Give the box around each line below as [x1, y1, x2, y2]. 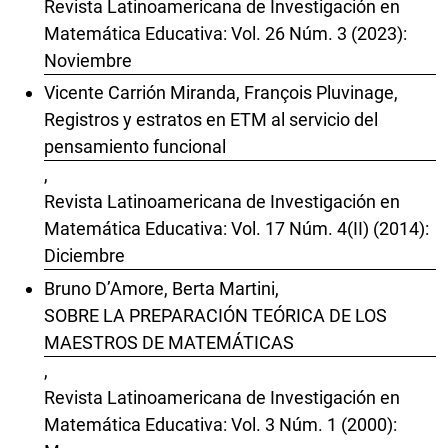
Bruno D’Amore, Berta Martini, [44, 277, 279, 299]
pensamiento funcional [44, 136, 226, 158]
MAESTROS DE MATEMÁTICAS [44, 331, 294, 353]
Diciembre [44, 245, 125, 267]
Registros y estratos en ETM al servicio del [44, 109, 378, 131]
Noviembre [44, 49, 132, 71]
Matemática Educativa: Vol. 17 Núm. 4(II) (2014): [44, 218, 429, 240]
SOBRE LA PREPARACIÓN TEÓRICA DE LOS [44, 304, 387, 326]
